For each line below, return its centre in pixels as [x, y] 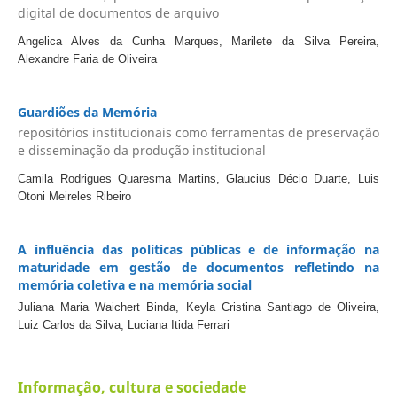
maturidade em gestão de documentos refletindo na [198, 268]
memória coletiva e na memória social [134, 285]
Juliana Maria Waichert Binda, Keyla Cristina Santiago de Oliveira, [198, 307]
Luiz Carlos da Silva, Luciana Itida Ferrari [123, 325]
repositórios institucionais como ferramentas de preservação [198, 133]
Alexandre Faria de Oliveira [87, 58]
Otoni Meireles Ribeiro [74, 197]
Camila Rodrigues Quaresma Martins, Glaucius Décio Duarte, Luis [198, 179]
